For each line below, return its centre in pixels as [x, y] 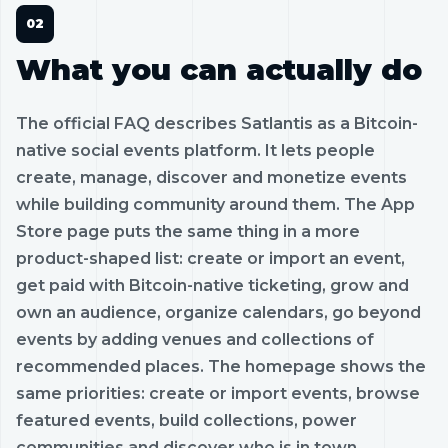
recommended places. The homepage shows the [221, 366]
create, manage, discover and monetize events [211, 177]
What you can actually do [219, 69]
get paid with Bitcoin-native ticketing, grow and [212, 285]
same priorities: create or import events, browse [218, 393]
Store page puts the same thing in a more [188, 231]
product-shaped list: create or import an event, [210, 258]
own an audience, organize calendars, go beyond [218, 312]
